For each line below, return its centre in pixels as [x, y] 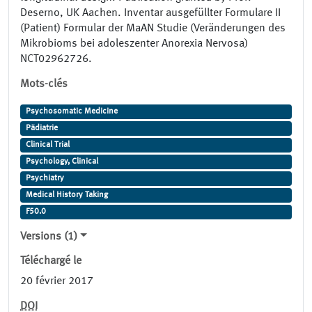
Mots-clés [44, 85]
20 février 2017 [57, 282]
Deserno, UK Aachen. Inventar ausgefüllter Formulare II [150, 14]
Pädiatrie [41, 128]
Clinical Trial [47, 145]
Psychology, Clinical [62, 162]
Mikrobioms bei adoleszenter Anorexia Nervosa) [134, 44]
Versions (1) [49, 237]
